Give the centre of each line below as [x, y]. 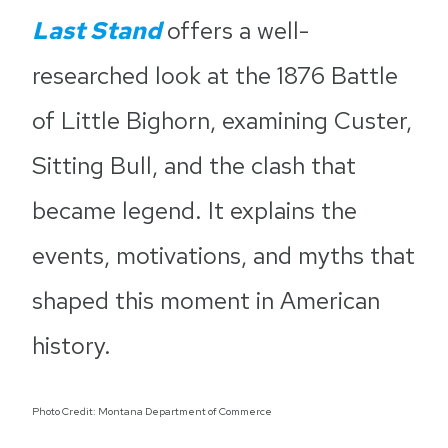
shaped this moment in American [206, 300]
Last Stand [96, 30]
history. [71, 345]
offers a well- [235, 30]
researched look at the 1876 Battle [215, 75]
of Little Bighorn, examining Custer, [222, 120]
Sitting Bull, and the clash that [194, 165]
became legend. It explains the [194, 210]
